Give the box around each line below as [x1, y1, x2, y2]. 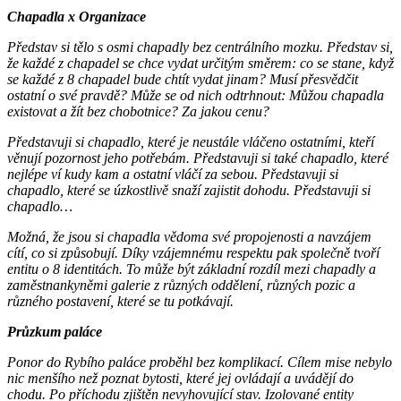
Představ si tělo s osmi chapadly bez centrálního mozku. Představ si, [7, 39, 393, 55]
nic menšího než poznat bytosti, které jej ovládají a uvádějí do [7, 371, 354, 387]
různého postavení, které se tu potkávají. [7, 294, 234, 310]
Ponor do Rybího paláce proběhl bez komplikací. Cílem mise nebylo [7, 354, 392, 371]
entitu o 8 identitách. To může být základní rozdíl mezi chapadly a [7, 261, 376, 277]
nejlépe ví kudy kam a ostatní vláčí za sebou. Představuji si [7, 166, 338, 183]
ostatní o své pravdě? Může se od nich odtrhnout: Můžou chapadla [7, 88, 384, 104]
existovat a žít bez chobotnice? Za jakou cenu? [7, 104, 269, 120]
